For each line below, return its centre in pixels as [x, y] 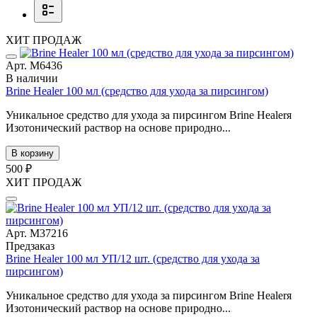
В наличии [32, 78]
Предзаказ [30, 246]
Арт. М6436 [34, 65]
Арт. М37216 [37, 233]
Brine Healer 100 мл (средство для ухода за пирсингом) [137, 91]
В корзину [33, 153]
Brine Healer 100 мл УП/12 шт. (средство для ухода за [133, 258]
